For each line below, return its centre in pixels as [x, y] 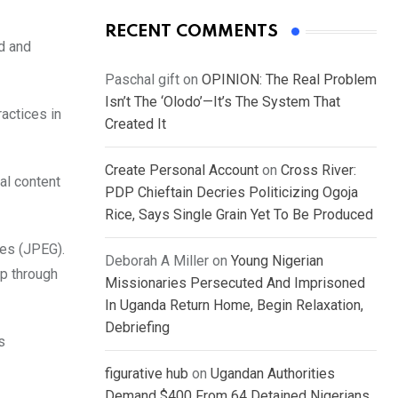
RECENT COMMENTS [191, 32]
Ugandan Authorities [273, 374]
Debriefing [137, 328]
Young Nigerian [277, 261]
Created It [135, 124]
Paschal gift [142, 80]
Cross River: [318, 171]
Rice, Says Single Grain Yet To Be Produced [239, 215]
